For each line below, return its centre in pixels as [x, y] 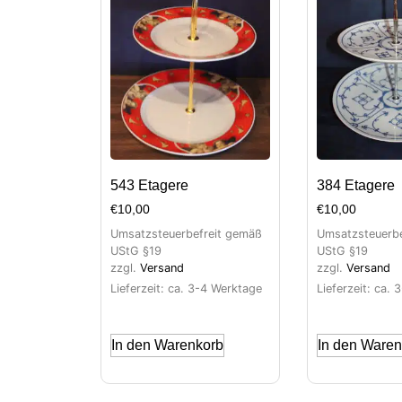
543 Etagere [149, 186]
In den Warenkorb [167, 345]
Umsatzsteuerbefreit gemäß [186, 234]
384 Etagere [356, 186]
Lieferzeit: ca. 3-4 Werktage [186, 289]
